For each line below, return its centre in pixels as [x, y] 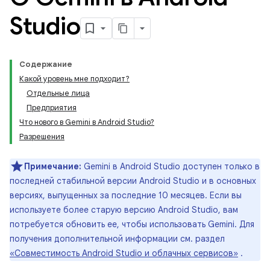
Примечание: [53, 166]
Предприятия [52, 108]
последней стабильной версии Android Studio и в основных [133, 181]
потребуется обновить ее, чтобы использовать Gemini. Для [132, 224]
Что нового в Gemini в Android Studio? [87, 122]
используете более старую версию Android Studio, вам [124, 210]
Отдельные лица [58, 93]
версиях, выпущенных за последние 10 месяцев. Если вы [126, 195]
